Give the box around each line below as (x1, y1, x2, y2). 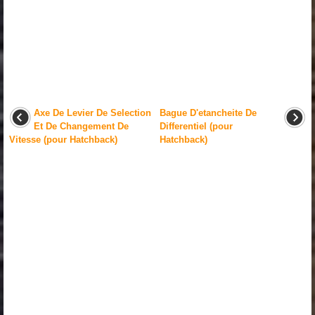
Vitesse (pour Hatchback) (9, 134, 117, 145)
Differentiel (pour (160, 120, 233, 131)
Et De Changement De (34, 120, 129, 131)
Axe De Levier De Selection (34, 107, 151, 118)
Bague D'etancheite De (160, 107, 257, 118)
